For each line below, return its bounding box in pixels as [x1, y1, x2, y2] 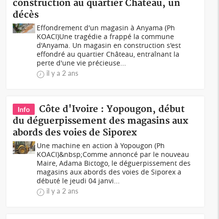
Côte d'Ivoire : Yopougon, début [39, 104, 185, 115]
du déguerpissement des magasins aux [13, 115, 189, 127]
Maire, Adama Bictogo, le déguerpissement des [37, 158, 191, 168]
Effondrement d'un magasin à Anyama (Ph [37, 23, 175, 32]
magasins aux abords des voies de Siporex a [37, 167, 182, 176]
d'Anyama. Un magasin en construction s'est [37, 41, 181, 50]
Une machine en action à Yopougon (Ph [37, 141, 165, 150]
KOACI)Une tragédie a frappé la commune [37, 32, 175, 41]
